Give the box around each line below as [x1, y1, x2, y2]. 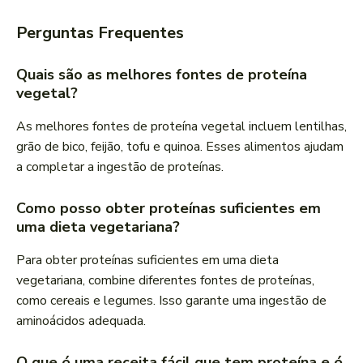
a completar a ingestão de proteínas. [16, 158, 224, 177]
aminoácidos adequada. [16, 312, 146, 331]
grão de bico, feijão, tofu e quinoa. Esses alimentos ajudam [16, 138, 344, 156]
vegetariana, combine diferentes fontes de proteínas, [16, 271, 314, 290]
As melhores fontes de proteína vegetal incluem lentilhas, [16, 117, 347, 136]
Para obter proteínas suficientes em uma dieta [16, 251, 279, 270]
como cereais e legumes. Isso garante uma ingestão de [16, 292, 327, 310]
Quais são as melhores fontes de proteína [16, 65, 307, 85]
